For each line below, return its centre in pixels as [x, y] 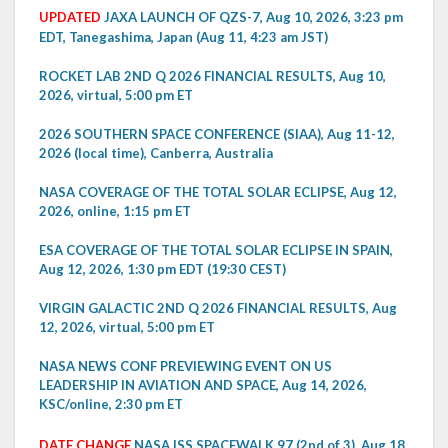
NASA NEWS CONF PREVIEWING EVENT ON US [185, 365]
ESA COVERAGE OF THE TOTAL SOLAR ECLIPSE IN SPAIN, [216, 249]
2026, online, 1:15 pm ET [115, 210]
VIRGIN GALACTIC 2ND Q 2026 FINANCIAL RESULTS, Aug [218, 307]
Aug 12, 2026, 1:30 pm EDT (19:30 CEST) [162, 268]
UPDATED [70, 16]
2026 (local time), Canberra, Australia [156, 152]
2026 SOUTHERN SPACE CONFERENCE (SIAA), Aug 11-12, [217, 133]
